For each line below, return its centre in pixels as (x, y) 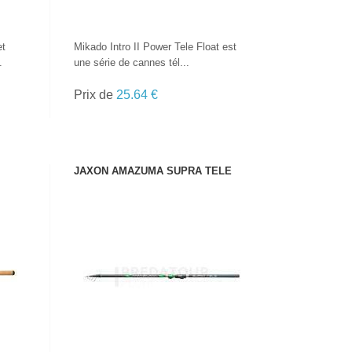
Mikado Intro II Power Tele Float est (156, 47)
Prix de (95, 95)
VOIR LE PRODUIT (162, 251)
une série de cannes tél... (132, 62)
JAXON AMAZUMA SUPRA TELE (153, 171)
